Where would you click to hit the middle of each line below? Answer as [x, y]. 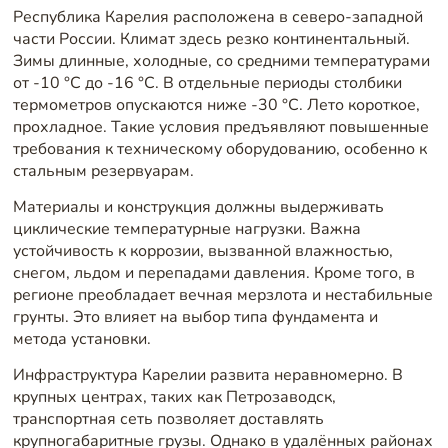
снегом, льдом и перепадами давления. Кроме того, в [213, 272]
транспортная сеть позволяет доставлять [168, 418]
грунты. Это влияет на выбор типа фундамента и [195, 316]
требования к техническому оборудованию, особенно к [219, 149]
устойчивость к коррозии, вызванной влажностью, [202, 250]
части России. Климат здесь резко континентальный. [211, 39]
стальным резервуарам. [103, 171]
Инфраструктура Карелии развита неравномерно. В [207, 374]
